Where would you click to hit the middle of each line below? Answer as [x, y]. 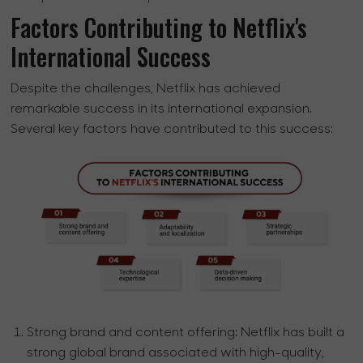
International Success [111, 56]
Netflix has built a [291, 333]
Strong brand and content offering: [132, 333]
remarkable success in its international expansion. [162, 109]
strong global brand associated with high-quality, [176, 353]
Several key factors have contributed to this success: [172, 129]
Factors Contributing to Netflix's [159, 27]
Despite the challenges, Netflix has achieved [146, 89]
